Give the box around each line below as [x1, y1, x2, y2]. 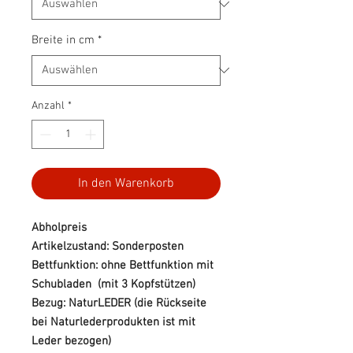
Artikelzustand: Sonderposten [32, 239, 184, 254]
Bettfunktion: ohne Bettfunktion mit [32, 258, 214, 273]
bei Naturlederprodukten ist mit [32, 314, 195, 329]
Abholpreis [32, 220, 87, 235]
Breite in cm [32, 32, 95, 47]
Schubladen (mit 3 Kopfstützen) [32, 277, 195, 292]
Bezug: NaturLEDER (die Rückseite [32, 295, 206, 310]
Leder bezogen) [32, 333, 111, 348]
